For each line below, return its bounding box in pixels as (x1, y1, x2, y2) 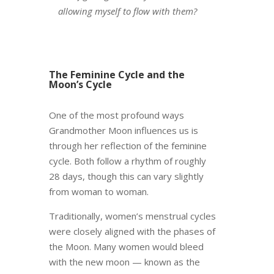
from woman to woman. (48, 185, 149, 198)
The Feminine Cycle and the (48, 68, 185, 82)
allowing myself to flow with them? (57, 5, 197, 18)
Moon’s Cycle (48, 78, 112, 92)
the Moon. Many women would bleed (48, 240, 204, 253)
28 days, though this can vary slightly (48, 170, 204, 183)
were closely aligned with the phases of (48, 225, 215, 238)
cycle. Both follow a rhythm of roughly (48, 155, 206, 168)
